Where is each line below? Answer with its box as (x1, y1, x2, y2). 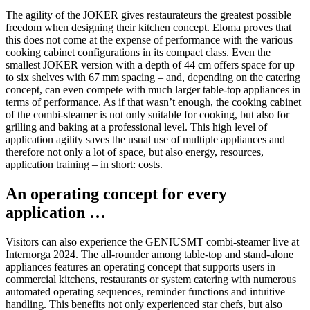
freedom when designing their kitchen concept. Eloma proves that (6, 21, 291, 34)
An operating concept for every (6, 185, 227, 203)
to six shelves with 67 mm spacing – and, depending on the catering (6, 71, 300, 84)
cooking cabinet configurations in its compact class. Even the (6, 46, 271, 59)
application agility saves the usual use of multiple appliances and (6, 134, 285, 146)
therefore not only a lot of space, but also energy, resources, (6, 146, 264, 158)
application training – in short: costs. (6, 158, 163, 171)
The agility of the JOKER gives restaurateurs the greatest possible (6, 9, 291, 21)
